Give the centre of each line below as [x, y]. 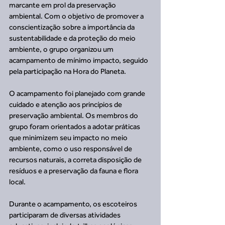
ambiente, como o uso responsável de [71, 148]
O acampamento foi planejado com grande [78, 93]
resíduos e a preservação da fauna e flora [74, 171]
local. [17, 182]
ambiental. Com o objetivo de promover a [77, 16]
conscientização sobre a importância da [73, 27]
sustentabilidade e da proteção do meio [73, 38]
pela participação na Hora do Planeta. [68, 71]
